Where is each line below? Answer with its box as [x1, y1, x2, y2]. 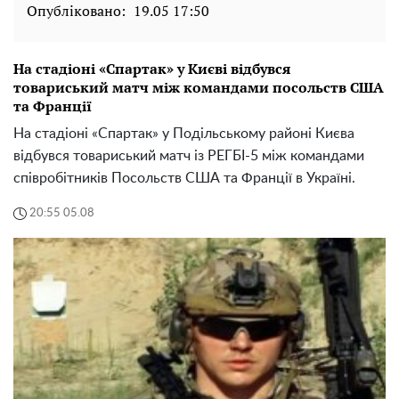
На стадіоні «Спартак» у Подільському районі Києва [13, 126, 354, 141]
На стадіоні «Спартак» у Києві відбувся [13, 58, 290, 78]
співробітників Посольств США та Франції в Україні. [13, 170, 355, 185]
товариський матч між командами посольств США [13, 77, 384, 97]
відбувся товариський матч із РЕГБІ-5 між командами [13, 148, 364, 163]
